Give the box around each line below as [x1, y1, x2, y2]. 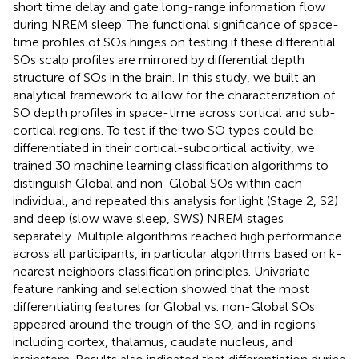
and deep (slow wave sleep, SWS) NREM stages [13, 210, 284, 226]
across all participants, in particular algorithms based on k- [13, 245, 342, 261]
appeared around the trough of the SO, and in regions [13, 316, 316, 332]
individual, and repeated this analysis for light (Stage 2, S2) [13, 192, 338, 208]
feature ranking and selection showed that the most [13, 280, 309, 296]
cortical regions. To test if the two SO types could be [13, 122, 313, 138]
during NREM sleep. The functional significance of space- [13, 16, 339, 32]
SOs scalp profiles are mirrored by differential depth [13, 51, 305, 67]
